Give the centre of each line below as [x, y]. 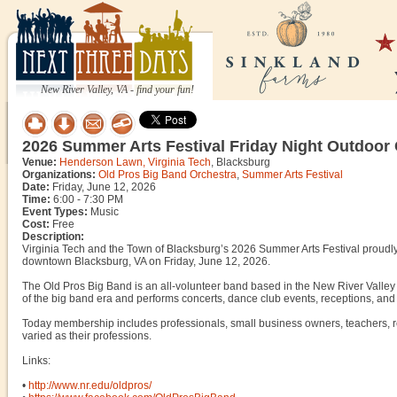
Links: [36, 361]
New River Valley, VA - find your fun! [117, 90]
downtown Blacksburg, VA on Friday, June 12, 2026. [146, 261]
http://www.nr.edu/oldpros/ [90, 385]
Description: [53, 237]
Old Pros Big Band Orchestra [167, 175]
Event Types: [55, 212]
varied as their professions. [87, 336]
